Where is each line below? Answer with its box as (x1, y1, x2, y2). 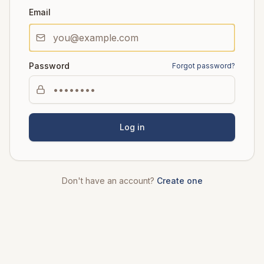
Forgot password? (172, 61, 235, 70)
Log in (119, 122, 145, 132)
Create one (156, 176, 203, 186)
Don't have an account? (61, 176, 154, 186)
